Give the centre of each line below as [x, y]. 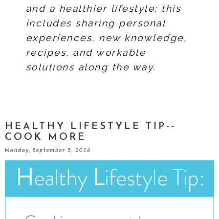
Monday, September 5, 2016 [48, 150]
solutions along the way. [91, 67]
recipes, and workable [86, 52]
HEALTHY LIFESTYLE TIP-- [90, 127]
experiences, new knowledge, [106, 38]
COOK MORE [45, 137]
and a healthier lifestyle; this [103, 8]
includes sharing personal [96, 23]
